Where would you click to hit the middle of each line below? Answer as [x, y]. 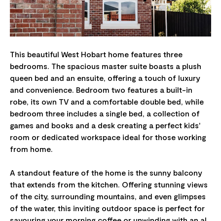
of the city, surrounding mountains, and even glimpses [108, 196]
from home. [31, 149]
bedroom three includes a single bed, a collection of [105, 113]
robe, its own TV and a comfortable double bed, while [107, 102]
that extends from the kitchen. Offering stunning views [109, 184]
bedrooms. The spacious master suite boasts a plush [106, 66]
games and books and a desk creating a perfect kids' [105, 125]
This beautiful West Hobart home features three [96, 54]
